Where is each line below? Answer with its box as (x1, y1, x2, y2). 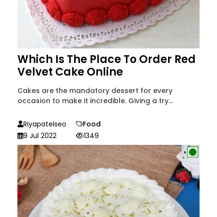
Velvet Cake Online (17, 64, 123, 79)
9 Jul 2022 (23, 131, 57, 140)
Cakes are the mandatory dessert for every (17, 86, 172, 95)
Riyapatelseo (23, 119, 66, 129)
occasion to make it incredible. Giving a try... (17, 96, 173, 106)
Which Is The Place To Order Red (17, 52, 196, 67)
